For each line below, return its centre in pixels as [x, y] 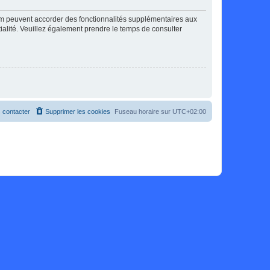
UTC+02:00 [189, 111]
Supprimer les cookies [78, 111]
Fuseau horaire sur [143, 111]
